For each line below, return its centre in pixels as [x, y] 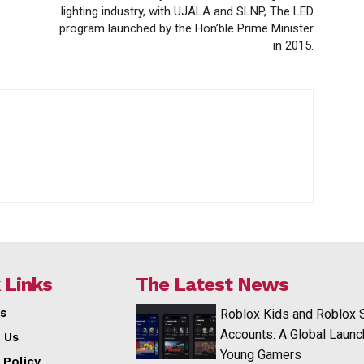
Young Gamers [260, 354]
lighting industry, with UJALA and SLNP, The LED [187, 11]
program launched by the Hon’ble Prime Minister [186, 28]
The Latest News [212, 284]
